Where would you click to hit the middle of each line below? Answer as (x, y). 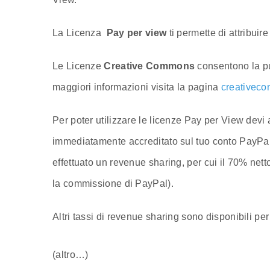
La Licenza (80, 33)
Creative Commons (149, 66)
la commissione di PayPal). (113, 184)
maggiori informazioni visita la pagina (137, 87)
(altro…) (71, 255)
